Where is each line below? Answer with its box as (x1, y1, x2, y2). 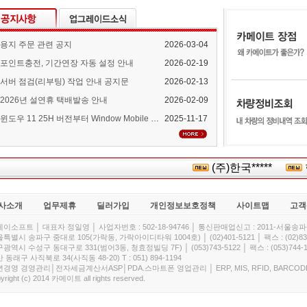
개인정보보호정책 (150, 201, 216, 210)
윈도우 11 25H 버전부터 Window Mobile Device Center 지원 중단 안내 (151, 114, 159, 123)
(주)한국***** (199, 162, 276, 173)
